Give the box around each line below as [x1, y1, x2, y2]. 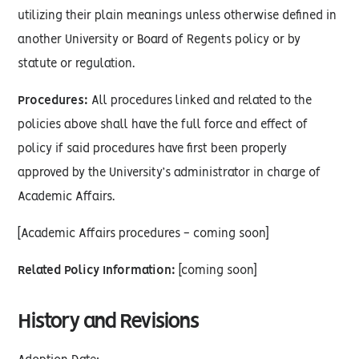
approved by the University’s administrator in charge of [18, 167, 321, 179]
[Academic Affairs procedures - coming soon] [18, 228, 269, 240]
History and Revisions [18, 312, 200, 332]
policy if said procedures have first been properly [18, 143, 288, 155]
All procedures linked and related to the [88, 95, 313, 107]
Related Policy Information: [18, 265, 176, 276]
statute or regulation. [18, 58, 135, 70]
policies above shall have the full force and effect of [18, 119, 309, 131]
